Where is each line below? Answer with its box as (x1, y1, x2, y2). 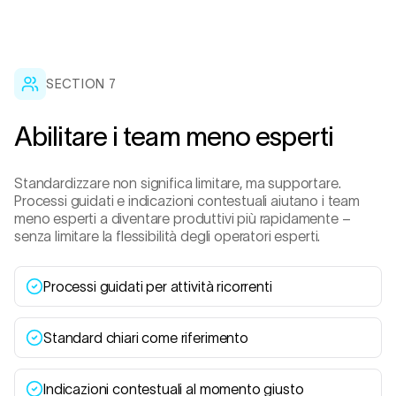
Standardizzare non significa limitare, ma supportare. (14, 175, 341, 191)
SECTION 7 (46, 77, 117, 91)
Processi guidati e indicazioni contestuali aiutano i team (14, 193, 360, 209)
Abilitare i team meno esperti (14, 122, 333, 151)
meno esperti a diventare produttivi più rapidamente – (14, 210, 351, 226)
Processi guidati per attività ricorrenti (43, 278, 272, 294)
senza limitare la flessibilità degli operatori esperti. (14, 228, 321, 244)
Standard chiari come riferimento (43, 330, 248, 346)
